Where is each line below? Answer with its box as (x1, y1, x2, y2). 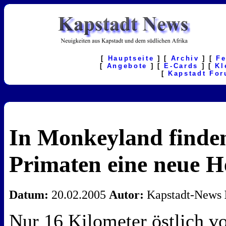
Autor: (109, 188, 144, 202)
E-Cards (164, 62, 198, 70)
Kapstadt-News (144, 188, 224, 202)
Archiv (171, 54, 199, 62)
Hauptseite (107, 54, 154, 62)
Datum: (9, 188, 48, 202)
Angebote (106, 62, 147, 70)
